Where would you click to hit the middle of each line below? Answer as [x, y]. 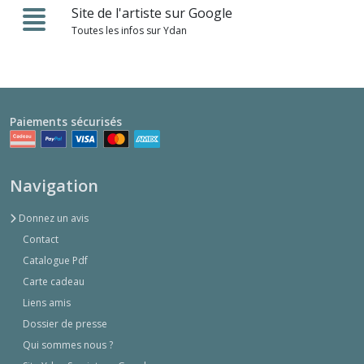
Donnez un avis [52, 219]
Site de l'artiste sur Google [152, 13]
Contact [41, 240]
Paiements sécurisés [66, 122]
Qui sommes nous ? [68, 345]
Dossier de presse [65, 324]
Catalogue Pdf [55, 261]
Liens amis [47, 303]
